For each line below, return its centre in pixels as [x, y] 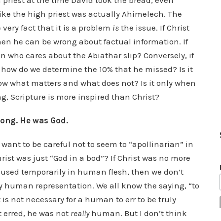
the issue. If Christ [154, 28]
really [80, 213]
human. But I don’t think [138, 213]
